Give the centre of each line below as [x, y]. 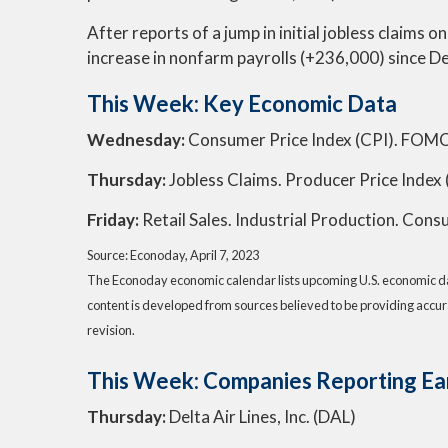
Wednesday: [137, 139]
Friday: [114, 219]
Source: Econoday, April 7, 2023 [173, 254]
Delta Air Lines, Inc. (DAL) [262, 416]
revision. [111, 329]
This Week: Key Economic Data [242, 103]
